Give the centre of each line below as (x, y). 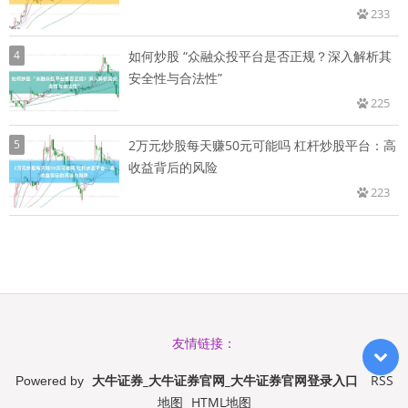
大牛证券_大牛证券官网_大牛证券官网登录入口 (224, 381)
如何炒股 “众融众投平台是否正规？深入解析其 (260, 56)
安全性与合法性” (175, 78)
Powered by (51, 381)
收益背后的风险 (173, 168)
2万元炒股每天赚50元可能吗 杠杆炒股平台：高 (262, 146)
